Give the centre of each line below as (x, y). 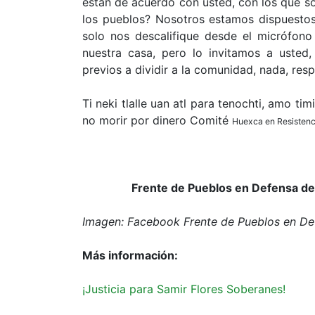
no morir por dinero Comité (157, 120)
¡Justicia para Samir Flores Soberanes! (184, 289)
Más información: (131, 255)
